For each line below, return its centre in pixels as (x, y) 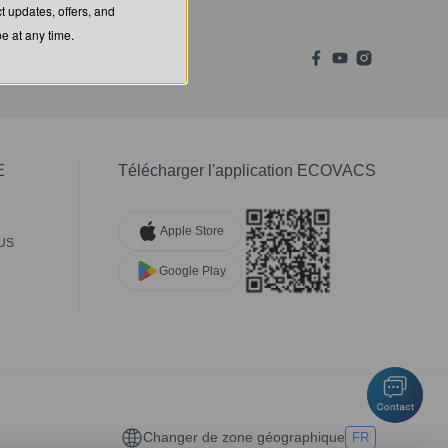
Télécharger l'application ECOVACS (247, 171)
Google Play (192, 270)
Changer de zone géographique (244, 437)
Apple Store (192, 230)
